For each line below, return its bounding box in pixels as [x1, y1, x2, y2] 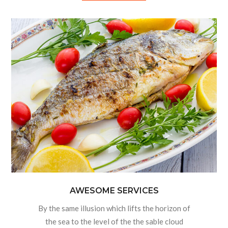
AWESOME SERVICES [69, 185, 159, 195]
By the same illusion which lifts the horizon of [38, 203, 190, 213]
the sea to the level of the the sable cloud [45, 216, 183, 226]
